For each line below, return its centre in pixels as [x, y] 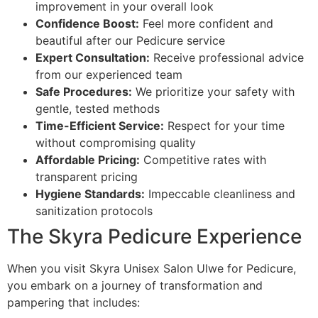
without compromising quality [116, 143]
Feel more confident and [206, 24]
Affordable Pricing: [88, 160]
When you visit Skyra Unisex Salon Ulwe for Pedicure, [152, 269]
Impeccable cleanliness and [220, 194]
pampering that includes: [73, 303]
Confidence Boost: [87, 24]
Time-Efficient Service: [100, 126]
